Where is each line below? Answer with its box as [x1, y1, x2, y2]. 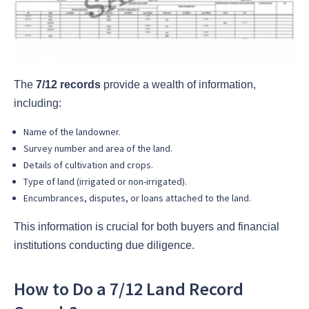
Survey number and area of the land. [23, 142, 172, 154]
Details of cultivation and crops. [23, 159, 153, 171]
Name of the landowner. [23, 126, 121, 138]
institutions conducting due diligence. [14, 239, 195, 251]
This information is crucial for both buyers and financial [14, 221, 279, 232]
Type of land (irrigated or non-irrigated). [23, 175, 187, 188]
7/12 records [36, 79, 101, 90]
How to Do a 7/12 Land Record [14, 277, 243, 300]
